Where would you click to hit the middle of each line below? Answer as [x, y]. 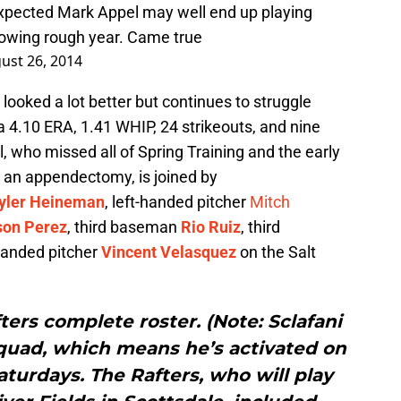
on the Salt [278, 252]
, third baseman [124, 227]
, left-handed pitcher [177, 202]
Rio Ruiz [211, 227]
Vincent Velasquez [169, 252]
